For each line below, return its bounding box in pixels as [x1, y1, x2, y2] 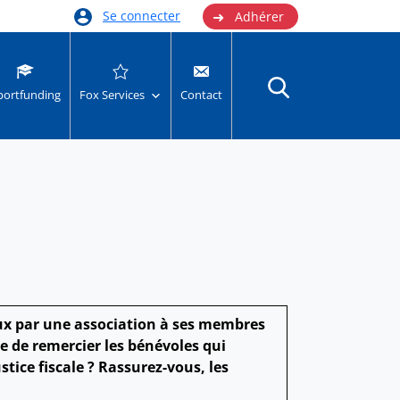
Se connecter [103, 7, 180, 24]
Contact [179, 87, 222, 104]
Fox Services [79, 87, 145, 104]
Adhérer [235, 7, 284, 25]
